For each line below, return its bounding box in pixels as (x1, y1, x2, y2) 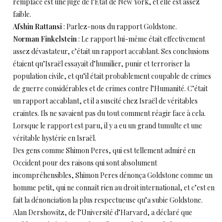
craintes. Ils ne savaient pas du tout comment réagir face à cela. (13, 109, 206, 118)
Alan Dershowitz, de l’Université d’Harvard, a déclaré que (13, 208, 192, 217)
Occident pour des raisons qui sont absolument (13, 158, 157, 167)
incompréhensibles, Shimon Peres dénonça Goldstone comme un (13, 170, 213, 180)
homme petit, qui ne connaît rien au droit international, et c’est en (13, 183, 215, 192)
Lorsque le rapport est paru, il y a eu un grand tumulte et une (13, 121, 202, 130)
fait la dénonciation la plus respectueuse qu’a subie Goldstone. (13, 195, 203, 205)
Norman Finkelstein (13, 34, 77, 44)
